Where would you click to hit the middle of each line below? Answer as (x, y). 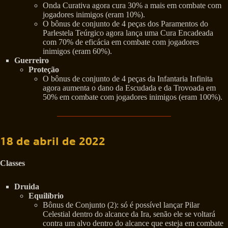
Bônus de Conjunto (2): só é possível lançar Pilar (121, 205)
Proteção (44, 70)
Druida (27, 186)
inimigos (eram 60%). (77, 51)
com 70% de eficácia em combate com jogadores (121, 42)
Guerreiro (32, 61)
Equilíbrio (46, 195)
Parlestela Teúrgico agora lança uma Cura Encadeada (128, 33)
